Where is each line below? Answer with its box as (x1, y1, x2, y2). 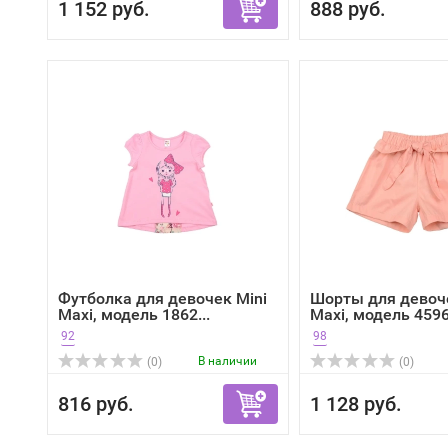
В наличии (198, 354, 257, 368)
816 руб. (58, 392, 134, 416)
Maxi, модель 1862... (58, 305, 210, 324)
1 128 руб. (310, 392, 402, 416)
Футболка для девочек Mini (58, 289, 267, 308)
